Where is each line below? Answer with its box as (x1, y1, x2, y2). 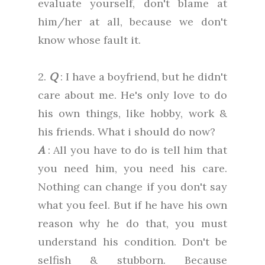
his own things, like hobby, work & (38, 106, 227, 121)
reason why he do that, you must (38, 216, 227, 231)
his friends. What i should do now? (38, 125, 215, 139)
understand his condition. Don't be (38, 235, 227, 249)
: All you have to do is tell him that (44, 143, 227, 157)
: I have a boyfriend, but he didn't (57, 70, 227, 84)
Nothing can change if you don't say (38, 180, 227, 194)
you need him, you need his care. (38, 161, 227, 176)
